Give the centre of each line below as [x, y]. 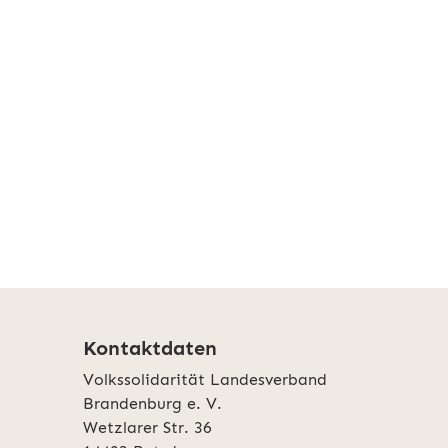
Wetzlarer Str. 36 [147, 428]
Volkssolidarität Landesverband [205, 380]
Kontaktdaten [150, 348]
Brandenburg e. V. [152, 404]
